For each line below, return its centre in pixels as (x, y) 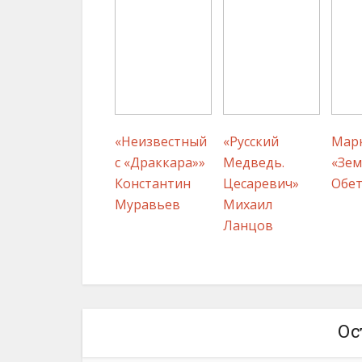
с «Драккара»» (160, 162)
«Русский (251, 141)
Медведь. (254, 162)
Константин (153, 183)
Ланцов (248, 225)
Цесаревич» (261, 183)
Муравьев (147, 204)
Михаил (248, 204)
